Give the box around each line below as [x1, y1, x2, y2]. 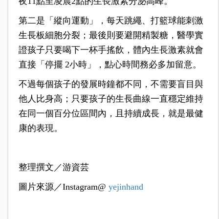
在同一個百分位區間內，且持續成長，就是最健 [18, 109, 203, 119]
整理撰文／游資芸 [18, 162, 89, 173]
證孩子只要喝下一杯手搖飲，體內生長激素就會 [18, 45, 203, 55]
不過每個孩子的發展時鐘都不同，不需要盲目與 [18, 79, 203, 89]
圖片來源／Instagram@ [18, 182, 109, 192]
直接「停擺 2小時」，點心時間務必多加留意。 [18, 60, 201, 70]
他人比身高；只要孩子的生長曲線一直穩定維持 [18, 94, 203, 104]
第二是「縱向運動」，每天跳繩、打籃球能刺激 [18, 16, 203, 26]
